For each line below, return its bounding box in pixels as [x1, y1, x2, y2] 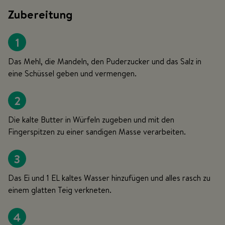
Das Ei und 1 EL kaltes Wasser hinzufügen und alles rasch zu [8, 172, 210, 184]
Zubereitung [8, 6, 73, 23]
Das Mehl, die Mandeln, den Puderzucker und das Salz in [8, 56, 201, 67]
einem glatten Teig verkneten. [8, 184, 111, 196]
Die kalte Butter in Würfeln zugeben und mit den [8, 114, 174, 126]
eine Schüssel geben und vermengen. [8, 68, 137, 79]
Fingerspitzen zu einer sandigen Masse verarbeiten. [8, 126, 186, 138]
